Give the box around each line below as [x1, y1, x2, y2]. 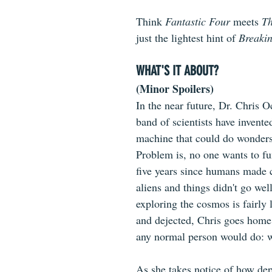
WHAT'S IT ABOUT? [136, 63, 219, 79]
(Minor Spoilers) [136, 81, 214, 97]
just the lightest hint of [136, 30, 239, 45]
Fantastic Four [165, 14, 230, 29]
